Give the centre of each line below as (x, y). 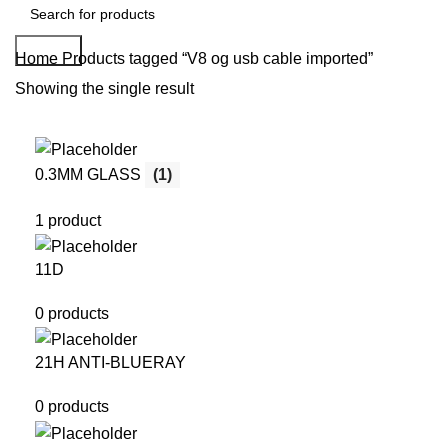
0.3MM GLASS (90, 174)
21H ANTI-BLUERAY (110, 363)
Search (48, 50)
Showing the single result (104, 88)
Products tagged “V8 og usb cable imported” (217, 58)
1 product (68, 220)
